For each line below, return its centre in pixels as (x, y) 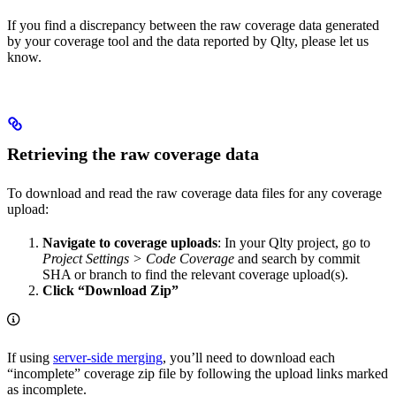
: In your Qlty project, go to (294, 243)
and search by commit (297, 259)
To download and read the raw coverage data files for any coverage (194, 194)
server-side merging (108, 358)
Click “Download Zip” (110, 291)
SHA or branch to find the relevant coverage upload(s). (195, 275)
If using (30, 358)
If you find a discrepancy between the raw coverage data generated (193, 26)
